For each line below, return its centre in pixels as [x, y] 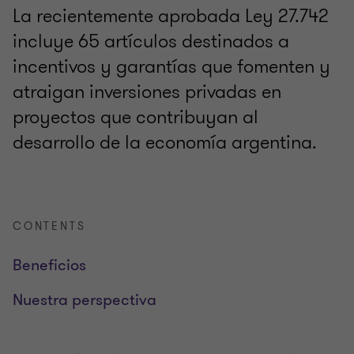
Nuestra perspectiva [85, 300]
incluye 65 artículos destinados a [151, 41]
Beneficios [49, 265]
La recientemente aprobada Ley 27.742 [171, 16]
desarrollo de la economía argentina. [165, 143]
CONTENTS [49, 227]
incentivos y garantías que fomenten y [171, 67]
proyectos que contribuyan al [136, 117]
